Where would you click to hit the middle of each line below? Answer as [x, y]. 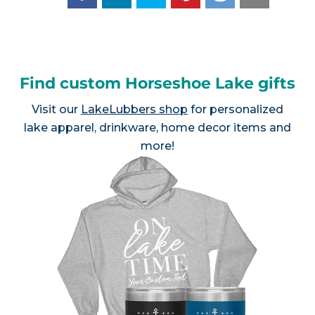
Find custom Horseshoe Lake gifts [157, 84]
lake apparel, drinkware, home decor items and [157, 128]
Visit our [56, 110]
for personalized [235, 110]
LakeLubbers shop [134, 110]
